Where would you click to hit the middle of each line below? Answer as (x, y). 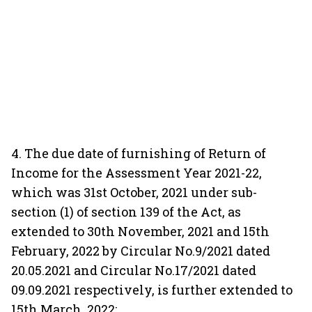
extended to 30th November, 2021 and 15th (140, 231)
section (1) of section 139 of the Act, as (126, 212)
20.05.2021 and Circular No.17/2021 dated (134, 270)
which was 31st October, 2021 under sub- (134, 192)
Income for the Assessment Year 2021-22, (136, 173)
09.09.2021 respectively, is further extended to (152, 290)
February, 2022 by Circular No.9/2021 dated (141, 251)
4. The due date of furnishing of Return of (139, 153)
